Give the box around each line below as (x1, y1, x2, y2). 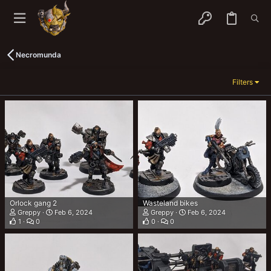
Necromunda (15, 50, 61, 59)
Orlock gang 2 (10, 198, 57, 207)
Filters (232, 77, 253, 87)
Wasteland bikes (143, 198, 198, 207)
